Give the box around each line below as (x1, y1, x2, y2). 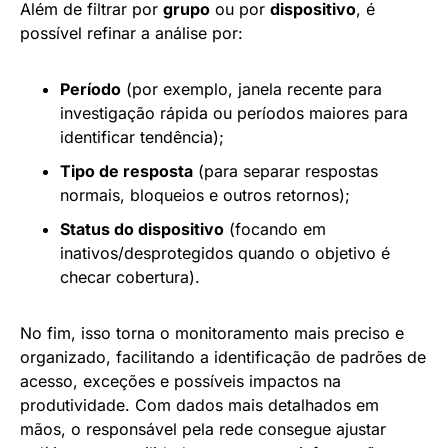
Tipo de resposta (60, 160, 193, 181)
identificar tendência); (60, 126, 224, 147)
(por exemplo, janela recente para (121, 78, 382, 99)
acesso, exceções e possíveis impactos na (20, 370, 341, 391)
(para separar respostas (193, 160, 378, 181)
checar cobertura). (60, 266, 200, 287)
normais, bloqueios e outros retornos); (60, 184, 350, 205)
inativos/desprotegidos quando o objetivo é (60, 242, 390, 263)
